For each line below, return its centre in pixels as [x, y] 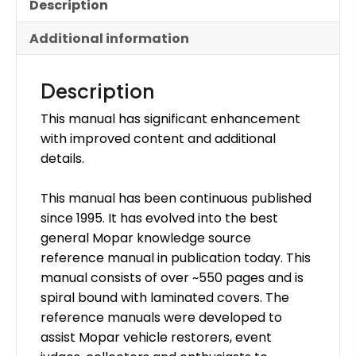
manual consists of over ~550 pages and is [172, 277]
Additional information [109, 38]
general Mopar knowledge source [146, 238]
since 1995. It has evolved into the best [159, 218]
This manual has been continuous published [176, 198]
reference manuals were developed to [161, 317]
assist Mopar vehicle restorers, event [156, 337]
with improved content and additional [158, 138]
